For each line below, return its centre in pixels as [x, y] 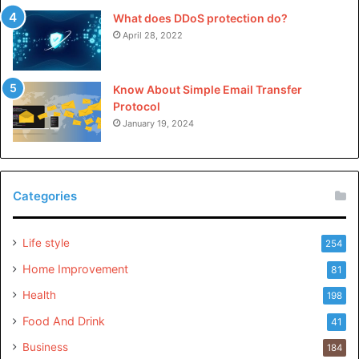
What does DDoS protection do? [202, 18]
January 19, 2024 [158, 123]
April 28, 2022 [153, 35]
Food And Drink [64, 321]
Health [39, 294]
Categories [45, 196]
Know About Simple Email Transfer [208, 89]
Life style [46, 242]
